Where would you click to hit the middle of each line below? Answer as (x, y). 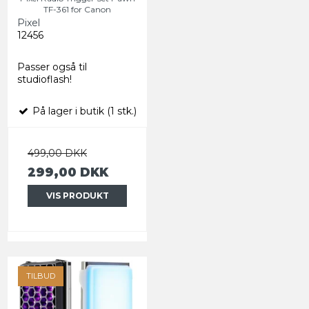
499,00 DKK (57, 153)
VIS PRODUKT (77, 195)
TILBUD (41, 276)
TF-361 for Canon (77, 9)
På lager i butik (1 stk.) (83, 111)
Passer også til (52, 67)
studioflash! (44, 79)
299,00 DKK (68, 172)
